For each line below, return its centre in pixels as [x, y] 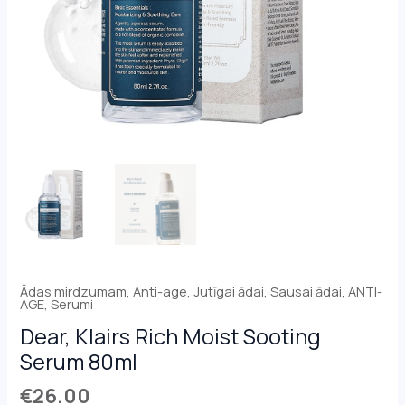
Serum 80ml [79, 361]
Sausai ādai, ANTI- [327, 291]
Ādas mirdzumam [74, 291]
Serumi [72, 304]
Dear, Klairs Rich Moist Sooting [171, 336]
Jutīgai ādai [229, 291]
